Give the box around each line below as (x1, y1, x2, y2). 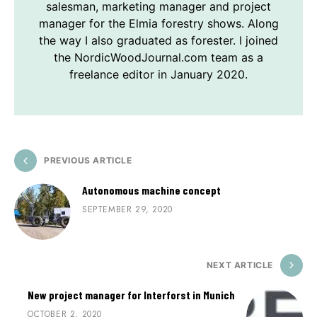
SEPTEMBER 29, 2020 (82, 203, 173, 217)
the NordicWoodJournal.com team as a (54, 50, 263, 65)
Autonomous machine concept (82, 183, 221, 197)
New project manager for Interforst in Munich (28, 288, 235, 302)
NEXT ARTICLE (206, 260, 273, 271)
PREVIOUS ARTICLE (44, 155, 132, 166)
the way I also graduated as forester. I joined (39, 33, 278, 48)
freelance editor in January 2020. (69, 67, 248, 82)
